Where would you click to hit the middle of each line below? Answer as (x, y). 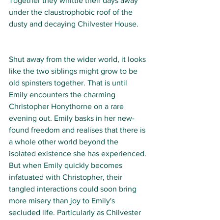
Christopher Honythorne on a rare (67, 107)
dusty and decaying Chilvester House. (75, 24)
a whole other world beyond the (65, 142)
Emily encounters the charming (63, 95)
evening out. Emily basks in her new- (72, 118)
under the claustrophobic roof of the (72, 12)
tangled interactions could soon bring (74, 189)
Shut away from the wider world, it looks (78, 59)
